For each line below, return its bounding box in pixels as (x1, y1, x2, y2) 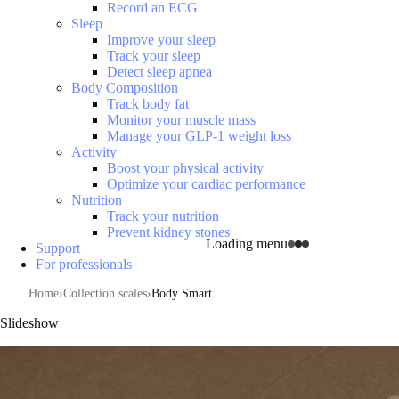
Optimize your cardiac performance (107, 176, 305, 191)
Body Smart (151, 287, 212, 300)
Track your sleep (107, 48, 200, 63)
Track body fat (107, 96, 189, 111)
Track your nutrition (107, 208, 219, 224)
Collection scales (63, 287, 147, 300)
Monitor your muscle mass (107, 112, 256, 127)
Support (36, 240, 80, 256)
